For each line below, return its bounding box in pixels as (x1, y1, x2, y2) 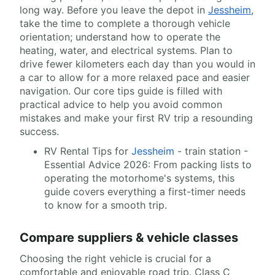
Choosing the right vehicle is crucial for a (20, 252, 211, 265)
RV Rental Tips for (44, 145, 131, 158)
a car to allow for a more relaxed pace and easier (20, 71, 250, 84)
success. (20, 125, 59, 138)
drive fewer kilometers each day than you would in (20, 58, 255, 71)
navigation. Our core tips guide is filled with (20, 85, 222, 98)
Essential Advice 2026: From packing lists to (44, 158, 252, 171)
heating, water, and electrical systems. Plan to (20, 44, 233, 57)
